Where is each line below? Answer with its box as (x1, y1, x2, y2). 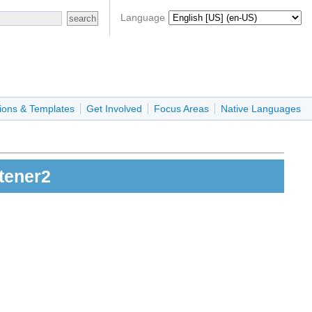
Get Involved (86, 103, 142, 115)
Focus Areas (154, 103, 209, 115)
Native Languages (221, 103, 301, 115)
